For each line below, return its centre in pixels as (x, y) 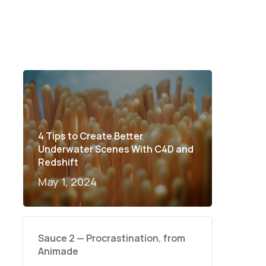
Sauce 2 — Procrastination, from (111, 238)
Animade (58, 251)
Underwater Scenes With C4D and (115, 149)
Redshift (58, 162)
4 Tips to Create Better (90, 136)
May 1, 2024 (67, 182)
